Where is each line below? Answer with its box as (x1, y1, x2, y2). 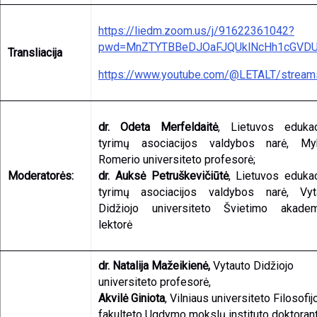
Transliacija (7, 46, 62, 59)
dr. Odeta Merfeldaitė (98, 120, 218, 134)
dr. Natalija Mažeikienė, (98, 259, 213, 272)
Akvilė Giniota (98, 292, 165, 305)
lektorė (98, 218, 132, 231)
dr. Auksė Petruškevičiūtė (98, 169, 229, 183)
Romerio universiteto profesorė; (98, 153, 255, 166)
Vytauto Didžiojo (212, 259, 294, 272)
